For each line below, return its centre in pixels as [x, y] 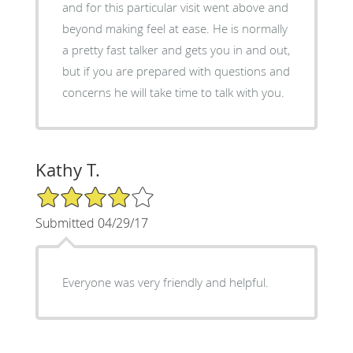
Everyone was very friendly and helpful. [165, 282]
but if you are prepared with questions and [176, 71]
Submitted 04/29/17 [91, 223]
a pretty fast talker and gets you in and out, [176, 49]
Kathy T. [67, 169]
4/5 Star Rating [74, 191]
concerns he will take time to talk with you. [173, 92]
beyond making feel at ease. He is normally [137, 28]
